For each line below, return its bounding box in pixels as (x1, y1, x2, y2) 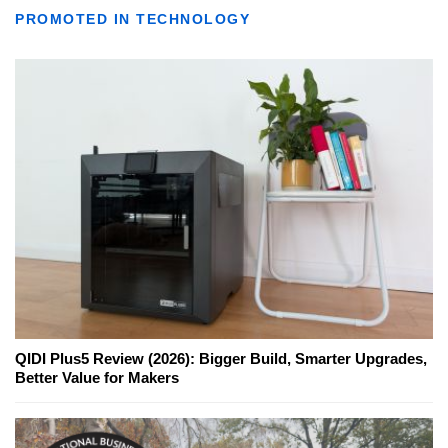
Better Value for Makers (15, 369, 179, 387)
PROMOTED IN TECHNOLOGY (15, 11, 250, 28)
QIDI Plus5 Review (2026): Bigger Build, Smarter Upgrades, (15, 350, 427, 368)
